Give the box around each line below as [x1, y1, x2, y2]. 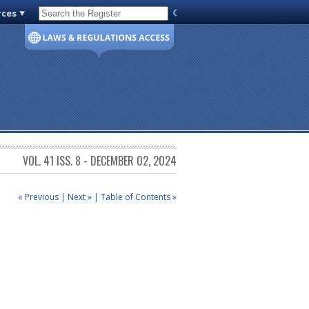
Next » [68, 190, 92, 203]
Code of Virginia [44, 10, 110, 22]
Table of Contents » [101, 190, 177, 203]
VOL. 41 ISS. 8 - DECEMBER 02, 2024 [23, 152, 177, 170]
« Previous [18, 190, 59, 203]
